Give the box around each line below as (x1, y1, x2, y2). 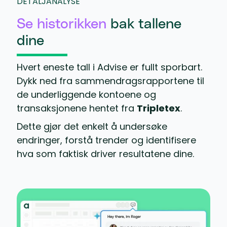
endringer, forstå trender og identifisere (16, 133, 196, 146)
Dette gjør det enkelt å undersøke (16, 120, 167, 133)
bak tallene (106, 17, 181, 31)
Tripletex (136, 102, 180, 115)
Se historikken (16, 17, 106, 31)
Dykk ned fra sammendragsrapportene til (16, 74, 204, 88)
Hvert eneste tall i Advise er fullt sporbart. (16, 61, 202, 74)
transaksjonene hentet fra (16, 102, 137, 115)
